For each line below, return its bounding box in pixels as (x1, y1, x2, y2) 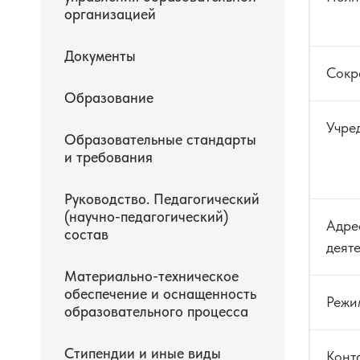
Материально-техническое (64, 268, 239, 285)
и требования (64, 149, 153, 166)
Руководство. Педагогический (64, 190, 260, 208)
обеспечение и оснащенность (64, 285, 256, 303)
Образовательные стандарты (64, 131, 256, 149)
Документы (64, 47, 136, 65)
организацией (64, 6, 156, 23)
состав (64, 226, 108, 243)
